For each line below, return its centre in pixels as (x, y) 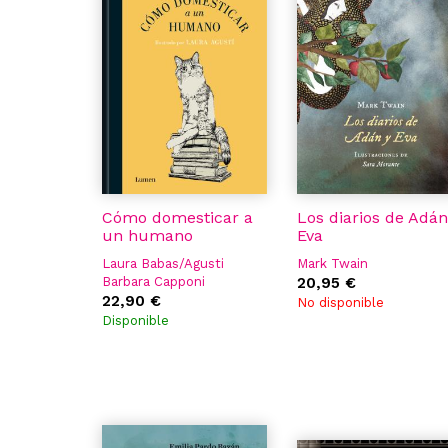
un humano (147, 235)
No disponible (340, 302)
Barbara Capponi (153, 281)
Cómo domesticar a (177, 217)
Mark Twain (332, 263)
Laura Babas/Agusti (163, 263)
